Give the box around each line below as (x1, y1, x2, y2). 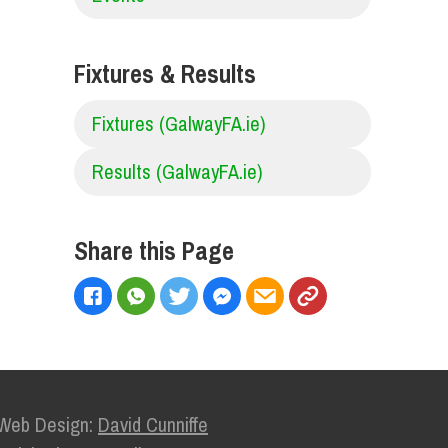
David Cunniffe (98, 411, 208, 439)
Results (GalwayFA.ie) (91, 158, 263, 185)
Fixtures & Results (73, 57, 256, 91)
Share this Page (73, 234, 234, 268)
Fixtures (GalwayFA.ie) (91, 110, 266, 137)
